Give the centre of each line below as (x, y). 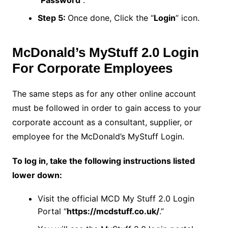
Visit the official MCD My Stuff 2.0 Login (116, 198)
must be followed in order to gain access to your (106, 108)
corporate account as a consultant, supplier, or (102, 122)
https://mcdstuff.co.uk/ (113, 211)
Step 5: (52, 18)
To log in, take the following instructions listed (103, 161)
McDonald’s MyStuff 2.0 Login (105, 52)
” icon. (187, 18)
